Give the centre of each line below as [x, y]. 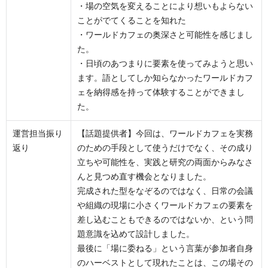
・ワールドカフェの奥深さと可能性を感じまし [165, 35]
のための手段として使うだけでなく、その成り [165, 148]
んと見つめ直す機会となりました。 [144, 177]
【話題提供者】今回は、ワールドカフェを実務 [165, 134]
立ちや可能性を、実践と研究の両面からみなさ [165, 162]
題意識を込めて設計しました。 [136, 234]
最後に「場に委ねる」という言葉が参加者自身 [165, 249]
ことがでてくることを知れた [132, 21]
